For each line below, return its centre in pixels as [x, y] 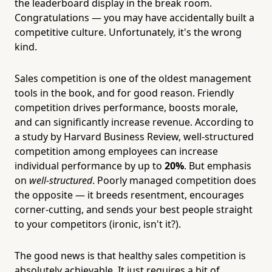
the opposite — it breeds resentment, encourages [129, 195]
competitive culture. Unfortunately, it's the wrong [128, 32]
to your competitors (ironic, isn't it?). [98, 224]
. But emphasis [218, 165]
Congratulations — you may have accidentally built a [134, 17]
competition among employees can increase [116, 151]
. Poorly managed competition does [174, 180]
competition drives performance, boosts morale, [126, 107]
